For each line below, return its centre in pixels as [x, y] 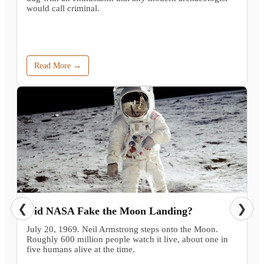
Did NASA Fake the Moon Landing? [110, 211]
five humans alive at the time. [81, 249]
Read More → [58, 65]
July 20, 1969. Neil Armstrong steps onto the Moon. [122, 229]
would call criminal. [63, 9]
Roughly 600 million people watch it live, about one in [127, 239]
